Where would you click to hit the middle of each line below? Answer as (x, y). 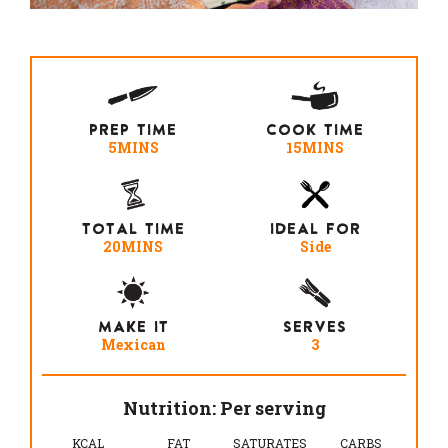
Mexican (133, 345)
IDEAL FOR (315, 228)
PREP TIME (133, 130)
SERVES (315, 327)
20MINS (133, 246)
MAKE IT (133, 327)
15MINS (315, 148)
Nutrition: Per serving (224, 408)
